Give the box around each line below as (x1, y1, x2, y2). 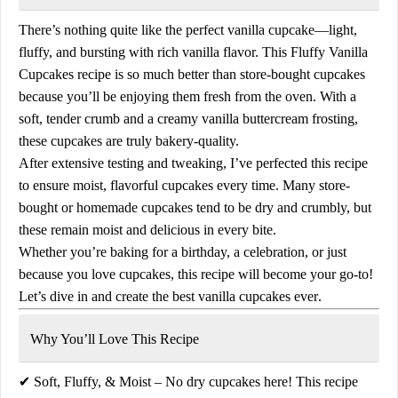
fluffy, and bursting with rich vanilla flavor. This (19, 44, 291, 60)
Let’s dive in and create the (19, 288, 172, 304)
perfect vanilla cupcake (186, 21, 314, 37)
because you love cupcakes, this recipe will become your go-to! (19, 266, 373, 282)
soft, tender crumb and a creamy (19, 110, 202, 126)
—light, (314, 21, 357, 37)
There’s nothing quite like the (19, 21, 186, 37)
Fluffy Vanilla (291, 44, 368, 60)
